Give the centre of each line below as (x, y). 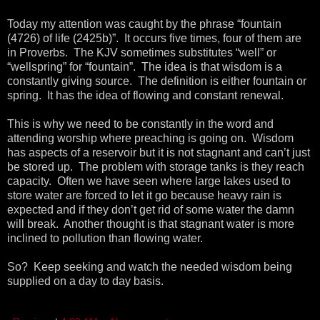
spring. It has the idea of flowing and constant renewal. (145, 95)
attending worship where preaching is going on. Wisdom (150, 138)
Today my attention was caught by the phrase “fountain (144, 24)
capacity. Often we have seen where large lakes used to (149, 181)
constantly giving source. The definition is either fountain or (157, 81)
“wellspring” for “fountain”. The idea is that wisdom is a (145, 66)
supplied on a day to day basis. (87, 281)
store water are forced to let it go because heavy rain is (144, 195)
